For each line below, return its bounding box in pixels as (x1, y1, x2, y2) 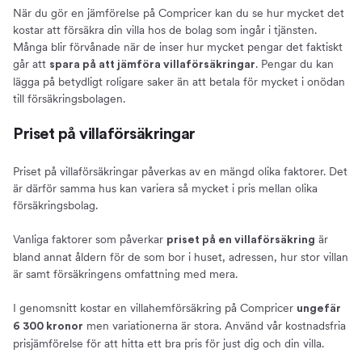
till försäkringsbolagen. (13, 92, 125, 106)
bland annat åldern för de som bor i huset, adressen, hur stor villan (13, 250, 348, 264)
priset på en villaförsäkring (166, 234, 315, 246)
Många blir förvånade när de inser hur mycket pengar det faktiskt (13, 40, 343, 54)
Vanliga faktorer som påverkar (13, 233, 166, 246)
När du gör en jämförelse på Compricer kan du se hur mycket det (13, 6, 344, 20)
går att (13, 57, 49, 71)
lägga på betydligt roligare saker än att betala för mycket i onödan (13, 75, 345, 89)
